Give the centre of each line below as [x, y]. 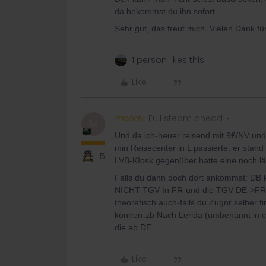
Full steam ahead [186, 118]
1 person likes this [168, 60]
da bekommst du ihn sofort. [166, 11]
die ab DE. [134, 227]
